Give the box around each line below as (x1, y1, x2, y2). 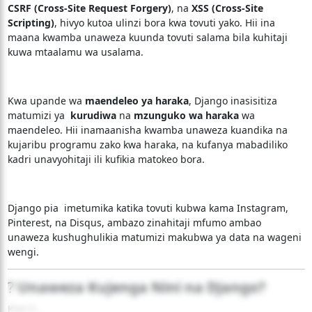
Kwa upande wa (7, 94, 85, 107)
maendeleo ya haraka (84, 94, 189, 107)
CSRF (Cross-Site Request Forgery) (7, 1, 171, 15)
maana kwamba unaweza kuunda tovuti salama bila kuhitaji (7, 31, 288, 44)
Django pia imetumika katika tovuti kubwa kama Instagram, (7, 201, 288, 214)
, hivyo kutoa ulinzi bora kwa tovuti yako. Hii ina (54, 16, 275, 29)
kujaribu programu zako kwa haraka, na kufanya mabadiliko (7, 138, 288, 151)
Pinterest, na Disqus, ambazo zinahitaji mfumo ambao (7, 216, 261, 229)
